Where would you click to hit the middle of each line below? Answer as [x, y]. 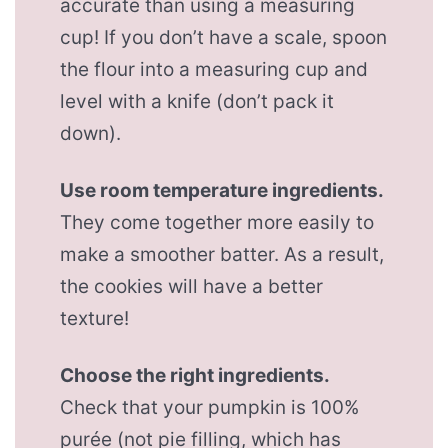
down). [91, 134]
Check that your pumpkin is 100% [210, 408]
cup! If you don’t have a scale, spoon [224, 38]
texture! [95, 319]
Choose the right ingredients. [195, 376]
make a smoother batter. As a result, [222, 255]
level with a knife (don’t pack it [197, 102]
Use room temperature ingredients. [222, 191]
